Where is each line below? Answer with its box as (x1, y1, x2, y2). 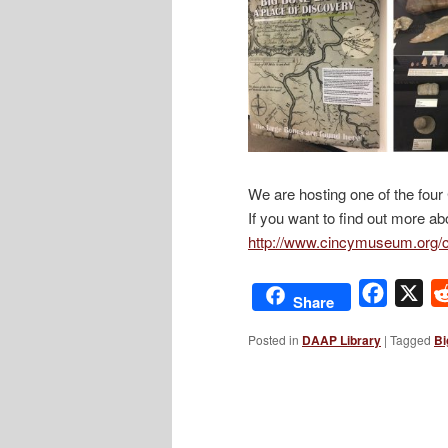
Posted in (248, 330, 299, 348)
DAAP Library (302, 330, 381, 349)
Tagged (390, 330, 431, 348)
